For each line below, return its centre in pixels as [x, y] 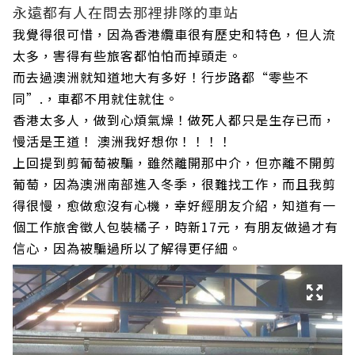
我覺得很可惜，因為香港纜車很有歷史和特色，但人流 [174, 34]
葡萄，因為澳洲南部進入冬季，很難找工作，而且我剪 [174, 183]
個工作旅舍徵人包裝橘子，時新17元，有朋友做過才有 [176, 226]
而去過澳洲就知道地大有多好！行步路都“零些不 [161, 76]
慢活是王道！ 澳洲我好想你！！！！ [122, 141]
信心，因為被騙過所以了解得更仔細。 [127, 248]
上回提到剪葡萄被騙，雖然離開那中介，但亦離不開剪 [174, 162]
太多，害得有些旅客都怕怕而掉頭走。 [127, 55]
